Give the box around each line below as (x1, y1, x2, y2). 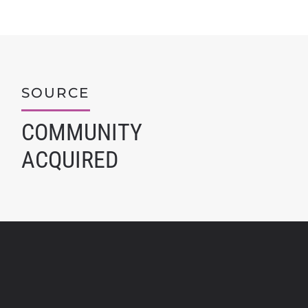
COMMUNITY (21, 118, 142, 146)
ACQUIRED (21, 146, 118, 173)
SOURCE (21, 85, 89, 101)
